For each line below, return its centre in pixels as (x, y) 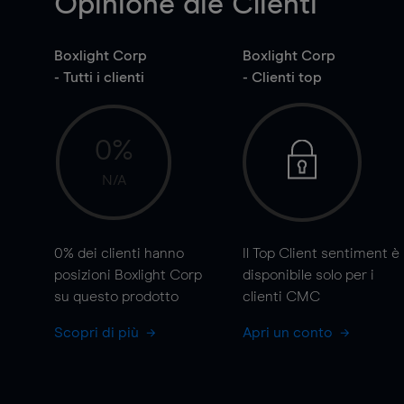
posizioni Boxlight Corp (128, 275)
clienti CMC (281, 297)
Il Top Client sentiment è (321, 253)
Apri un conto (289, 333)
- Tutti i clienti (99, 78)
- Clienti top (282, 78)
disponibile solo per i (308, 275)
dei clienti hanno (129, 253)
